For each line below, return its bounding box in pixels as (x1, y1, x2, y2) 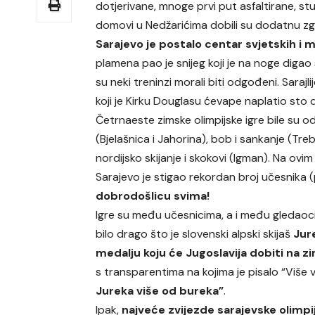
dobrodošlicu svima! (96, 188, 210, 204)
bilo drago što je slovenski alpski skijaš (96, 226, 294, 242)
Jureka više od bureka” (96, 283, 224, 299)
